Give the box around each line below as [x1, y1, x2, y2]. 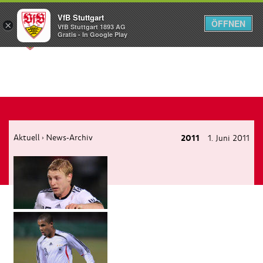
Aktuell [14, 132, 40, 143]
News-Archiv [46, 132, 93, 143]
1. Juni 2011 [205, 133, 249, 143]
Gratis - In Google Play [58, 30, 127, 39]
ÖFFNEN [211, 18, 245, 29]
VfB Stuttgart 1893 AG [58, 22, 126, 32]
